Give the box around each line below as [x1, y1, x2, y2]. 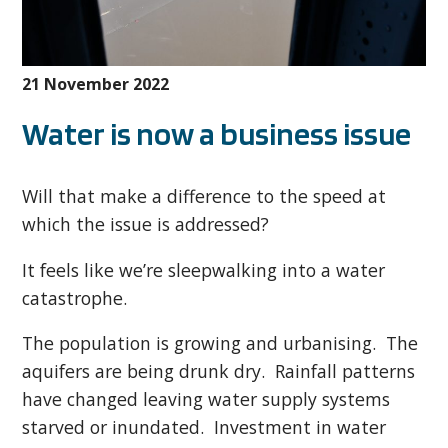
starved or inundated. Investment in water [22, 415, 387, 440]
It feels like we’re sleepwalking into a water [22, 257, 386, 282]
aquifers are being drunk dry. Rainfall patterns [22, 359, 416, 384]
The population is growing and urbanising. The [22, 331, 419, 356]
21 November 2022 [22, 72, 170, 95]
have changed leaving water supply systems [22, 387, 391, 412]
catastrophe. [22, 285, 128, 310]
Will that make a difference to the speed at [22, 183, 387, 208]
